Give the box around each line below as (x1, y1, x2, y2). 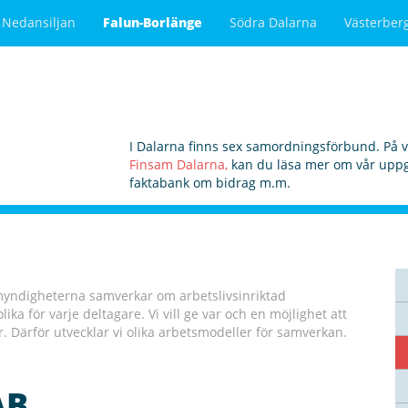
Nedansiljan (2, 14, 76, 31)
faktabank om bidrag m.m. (128, 174, 291, 191)
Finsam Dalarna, (128, 156, 228, 173)
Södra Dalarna (229, 14, 317, 31)
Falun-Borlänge (103, 14, 202, 31)
